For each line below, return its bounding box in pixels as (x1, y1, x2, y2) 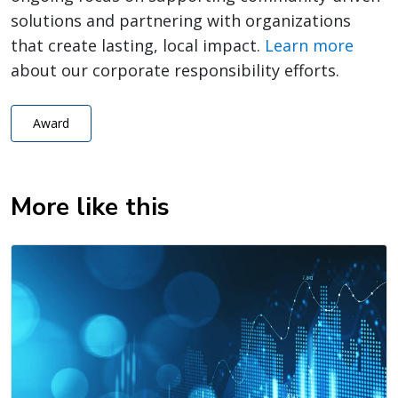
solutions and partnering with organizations (11, 10, 351, 32)
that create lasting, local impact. (11, 35, 265, 57)
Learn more (265, 35, 354, 57)
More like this (11, 190, 170, 225)
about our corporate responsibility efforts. (11, 60, 339, 82)
